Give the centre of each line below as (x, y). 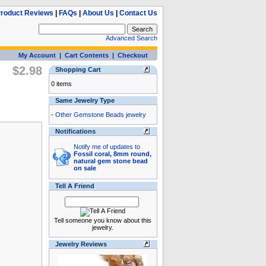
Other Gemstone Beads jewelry (100, 115)
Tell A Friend (75, 186)
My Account (37, 55)
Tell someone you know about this (103, 220)
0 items (61, 84)
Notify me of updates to (107, 147)
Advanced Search (131, 38)
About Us (98, 13)
